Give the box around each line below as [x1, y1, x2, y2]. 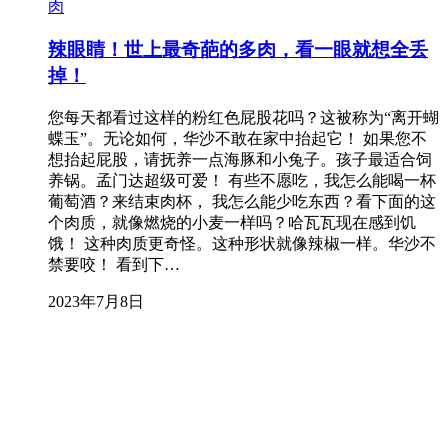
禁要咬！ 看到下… [48, 255, 180, 273]
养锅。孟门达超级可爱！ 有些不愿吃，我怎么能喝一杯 [48, 171, 436, 189]
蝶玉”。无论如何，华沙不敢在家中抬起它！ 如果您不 [48, 129, 427, 147]
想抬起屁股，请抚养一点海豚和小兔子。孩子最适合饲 [48, 150, 432, 168]
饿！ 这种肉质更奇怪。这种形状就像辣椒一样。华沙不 [48, 234, 436, 252]
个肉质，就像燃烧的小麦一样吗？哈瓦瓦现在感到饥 [48, 213, 416, 231]
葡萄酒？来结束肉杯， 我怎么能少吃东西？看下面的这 [48, 192, 436, 210]
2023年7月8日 [48, 292, 144, 310]
